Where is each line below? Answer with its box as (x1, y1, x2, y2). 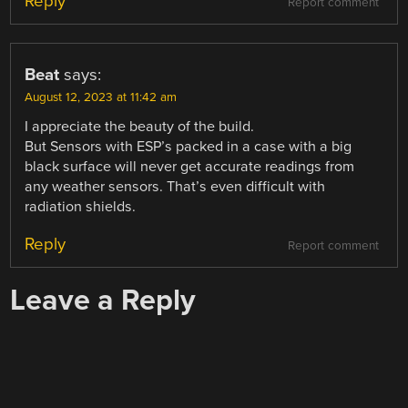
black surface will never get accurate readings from (25, 158, 355, 176)
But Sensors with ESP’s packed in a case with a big (25, 138, 352, 156)
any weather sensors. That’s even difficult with (25, 178, 326, 196)
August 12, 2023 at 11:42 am (25, 90, 178, 105)
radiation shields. (25, 198, 137, 216)
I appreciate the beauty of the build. (25, 117, 255, 136)
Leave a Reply (10, 282, 197, 319)
